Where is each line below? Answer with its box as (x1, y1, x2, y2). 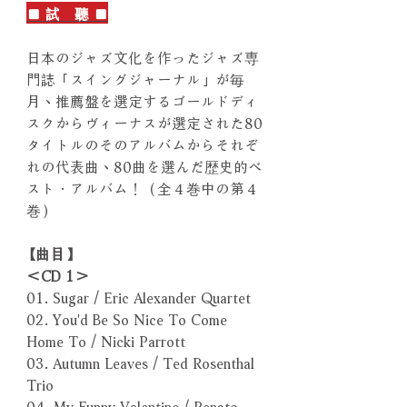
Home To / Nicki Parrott (26, 328, 185, 352)
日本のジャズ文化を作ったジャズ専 (26, 45, 259, 68)
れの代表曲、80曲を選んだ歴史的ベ (26, 154, 263, 177)
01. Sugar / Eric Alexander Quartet (26, 284, 251, 308)
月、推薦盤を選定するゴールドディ (26, 88, 259, 112)
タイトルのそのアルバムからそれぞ (26, 132, 259, 155)
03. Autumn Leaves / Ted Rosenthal (26, 350, 254, 373)
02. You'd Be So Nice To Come (26, 306, 227, 330)
